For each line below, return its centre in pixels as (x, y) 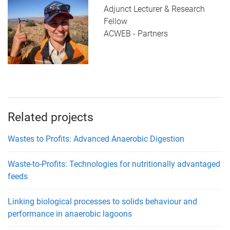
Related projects (51, 117)
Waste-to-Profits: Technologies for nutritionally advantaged (114, 164)
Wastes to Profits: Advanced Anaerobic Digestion (96, 139)
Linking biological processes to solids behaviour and (102, 201)
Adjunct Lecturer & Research (154, 9)
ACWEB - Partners (136, 34)
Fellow (115, 22)
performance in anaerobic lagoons (70, 214)
